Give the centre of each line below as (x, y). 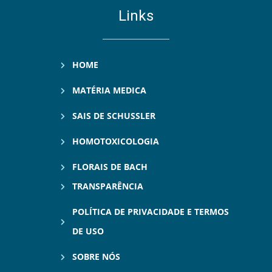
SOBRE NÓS (96, 257)
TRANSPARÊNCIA (107, 186)
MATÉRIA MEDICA (109, 90)
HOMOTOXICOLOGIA (115, 141)
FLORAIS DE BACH (110, 167)
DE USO (88, 231)
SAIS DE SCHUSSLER (114, 116)
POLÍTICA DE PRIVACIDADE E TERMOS (150, 212)
